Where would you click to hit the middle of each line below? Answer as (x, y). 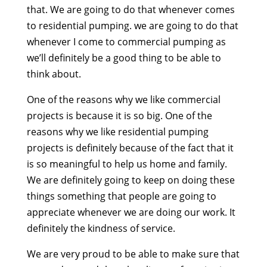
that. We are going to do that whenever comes (131, 10)
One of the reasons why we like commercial (123, 100)
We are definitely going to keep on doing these (131, 180)
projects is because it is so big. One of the (119, 116)
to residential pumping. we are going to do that (132, 26)
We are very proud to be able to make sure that (133, 254)
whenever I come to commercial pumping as (126, 42)
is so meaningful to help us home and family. (127, 164)
